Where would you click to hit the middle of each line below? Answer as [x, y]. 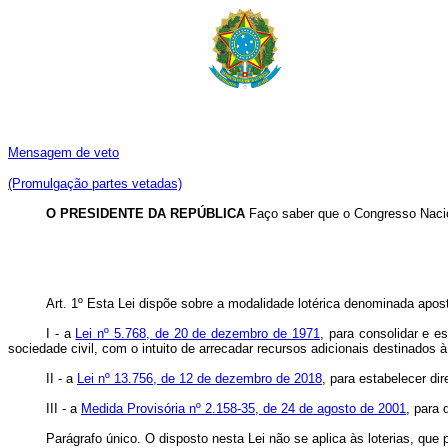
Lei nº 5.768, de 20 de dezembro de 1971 [197, 333]
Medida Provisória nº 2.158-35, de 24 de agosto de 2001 [243, 408]
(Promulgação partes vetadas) [95, 183]
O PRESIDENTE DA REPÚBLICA [147, 213]
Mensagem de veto [63, 152]
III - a [63, 408]
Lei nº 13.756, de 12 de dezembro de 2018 [199, 378]
